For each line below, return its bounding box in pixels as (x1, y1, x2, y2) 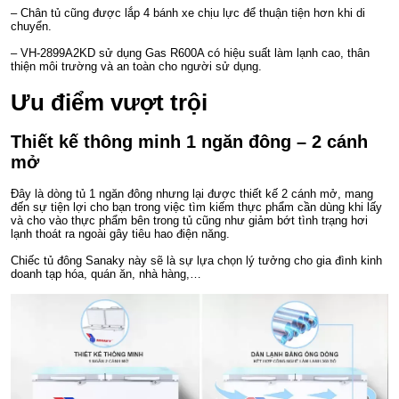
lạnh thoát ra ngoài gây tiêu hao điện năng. (11, 227, 230, 241)
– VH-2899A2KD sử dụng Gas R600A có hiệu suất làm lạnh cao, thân (11, 46, 370, 61)
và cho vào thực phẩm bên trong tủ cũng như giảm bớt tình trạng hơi (11, 214, 368, 228)
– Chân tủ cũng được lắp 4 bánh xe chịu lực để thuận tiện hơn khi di (11, 6, 365, 20)
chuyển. (11, 20, 52, 34)
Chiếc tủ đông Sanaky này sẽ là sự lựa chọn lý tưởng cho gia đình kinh (11, 254, 382, 268)
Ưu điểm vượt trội (11, 88, 208, 116)
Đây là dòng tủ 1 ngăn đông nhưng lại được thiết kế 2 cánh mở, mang (11, 187, 373, 201)
